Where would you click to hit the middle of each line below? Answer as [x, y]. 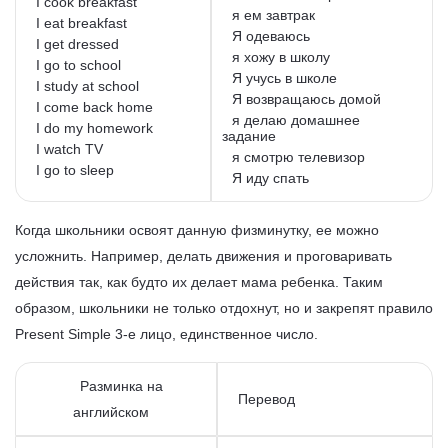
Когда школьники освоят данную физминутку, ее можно [197, 229]
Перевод [266, 398]
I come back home [96, 106]
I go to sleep [77, 169]
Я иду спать [270, 177]
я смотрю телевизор [298, 156]
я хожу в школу [281, 56]
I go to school [80, 64]
